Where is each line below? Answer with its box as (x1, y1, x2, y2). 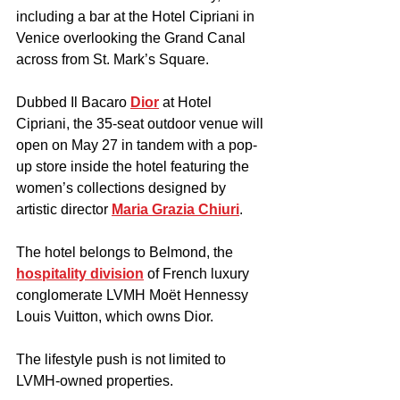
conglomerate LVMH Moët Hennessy (16, 287, 252, 303)
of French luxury (144, 265, 253, 281)
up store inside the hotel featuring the (16, 158, 253, 174)
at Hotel (159, 94, 215, 110)
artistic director (16, 201, 112, 217)
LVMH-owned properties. (16, 372, 173, 388)
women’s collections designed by (16, 179, 229, 196)
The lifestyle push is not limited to (16, 351, 229, 367)
